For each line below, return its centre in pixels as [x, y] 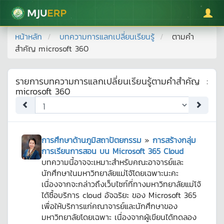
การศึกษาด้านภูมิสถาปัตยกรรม [91, 140]
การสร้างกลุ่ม [174, 140]
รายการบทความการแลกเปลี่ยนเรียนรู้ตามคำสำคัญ [107, 81]
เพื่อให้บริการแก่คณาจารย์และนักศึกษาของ [109, 206]
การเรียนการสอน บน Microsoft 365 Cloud [112, 151]
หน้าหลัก [28, 36]
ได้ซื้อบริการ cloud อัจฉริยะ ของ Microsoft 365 [119, 195]
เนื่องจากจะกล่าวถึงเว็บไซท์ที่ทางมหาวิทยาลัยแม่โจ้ [121, 184]
